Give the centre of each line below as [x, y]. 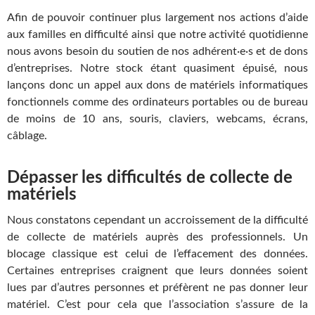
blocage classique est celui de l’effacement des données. [157, 254]
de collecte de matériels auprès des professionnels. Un [157, 237]
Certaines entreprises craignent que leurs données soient [157, 271]
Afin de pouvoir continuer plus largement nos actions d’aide [157, 18]
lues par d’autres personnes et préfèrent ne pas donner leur [157, 288]
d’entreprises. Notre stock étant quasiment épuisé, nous [157, 68]
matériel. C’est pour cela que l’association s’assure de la [157, 304]
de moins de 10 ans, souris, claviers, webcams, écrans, [157, 119]
